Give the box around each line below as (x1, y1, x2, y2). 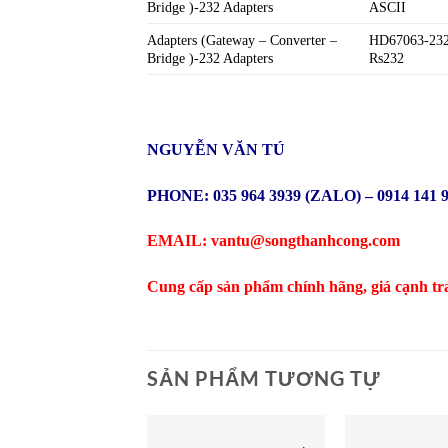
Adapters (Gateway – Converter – (147, 32, 337, 48)
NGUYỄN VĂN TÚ (147, 140, 285, 158)
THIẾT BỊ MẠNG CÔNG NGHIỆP (310, 426, 322, 439)
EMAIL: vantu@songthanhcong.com (147, 232, 400, 250)
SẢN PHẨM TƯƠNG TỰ (147, 365, 381, 390)
